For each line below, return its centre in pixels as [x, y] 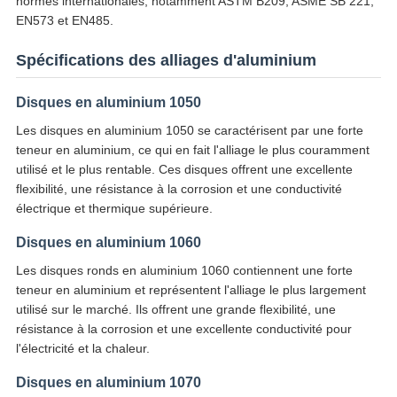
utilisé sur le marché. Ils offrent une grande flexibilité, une [175, 310]
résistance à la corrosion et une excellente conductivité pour [183, 329]
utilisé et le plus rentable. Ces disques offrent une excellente [184, 170]
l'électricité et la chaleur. [82, 349]
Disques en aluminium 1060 [108, 243]
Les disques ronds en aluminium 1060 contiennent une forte [184, 271]
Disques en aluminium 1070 [108, 383]
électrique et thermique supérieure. [114, 209]
